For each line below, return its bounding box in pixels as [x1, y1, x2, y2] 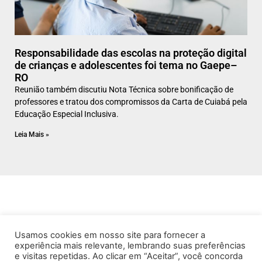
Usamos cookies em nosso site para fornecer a [15, 230, 205, 240]
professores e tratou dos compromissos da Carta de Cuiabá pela [15, 97, 247, 107]
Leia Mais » [15, 130, 49, 139]
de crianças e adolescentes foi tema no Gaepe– [15, 59, 237, 72]
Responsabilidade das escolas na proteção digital [15, 47, 247, 60]
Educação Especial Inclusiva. [15, 109, 119, 119]
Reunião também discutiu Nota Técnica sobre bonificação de [15, 85, 233, 95]
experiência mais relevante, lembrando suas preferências [15, 240, 246, 251]
